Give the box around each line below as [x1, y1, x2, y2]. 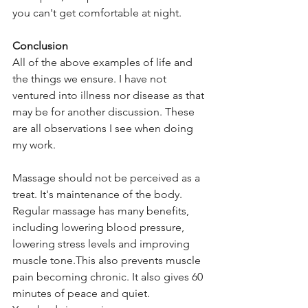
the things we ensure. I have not [12, 72, 169, 86]
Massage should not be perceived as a [12, 171, 203, 185]
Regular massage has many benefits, [12, 204, 192, 218]
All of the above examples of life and [12, 56, 195, 69]
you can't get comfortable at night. [12, 6, 181, 20]
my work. [12, 138, 58, 152]
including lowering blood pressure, [12, 221, 187, 234]
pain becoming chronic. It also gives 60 [12, 270, 206, 284]
